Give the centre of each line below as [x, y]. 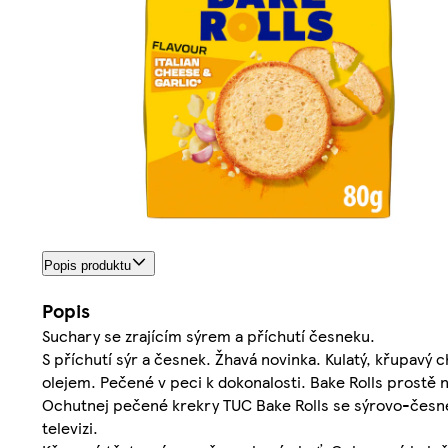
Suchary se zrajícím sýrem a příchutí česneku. [208, 336]
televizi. [70, 428]
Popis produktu [87, 266]
